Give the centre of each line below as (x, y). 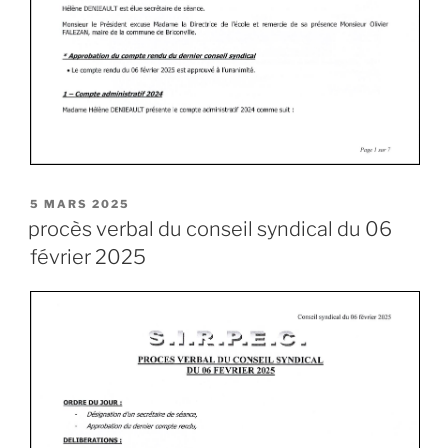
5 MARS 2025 (80, 203)
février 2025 (88, 257)
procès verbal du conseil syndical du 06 (210, 229)
